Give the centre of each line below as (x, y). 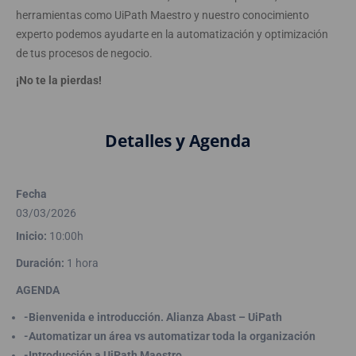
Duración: (40, 263)
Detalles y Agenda (178, 141)
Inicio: (31, 236)
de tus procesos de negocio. (84, 54)
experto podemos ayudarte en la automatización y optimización (172, 35)
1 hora (81, 263)
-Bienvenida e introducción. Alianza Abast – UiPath (153, 317)
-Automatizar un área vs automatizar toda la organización (170, 337)
